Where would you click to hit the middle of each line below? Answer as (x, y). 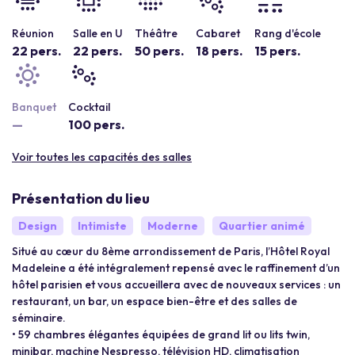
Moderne (173, 226)
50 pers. (159, 51)
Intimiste (102, 226)
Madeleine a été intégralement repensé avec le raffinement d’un (176, 268)
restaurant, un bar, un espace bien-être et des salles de (155, 301)
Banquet (34, 107)
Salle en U (98, 33)
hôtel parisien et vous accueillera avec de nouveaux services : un (176, 284)
